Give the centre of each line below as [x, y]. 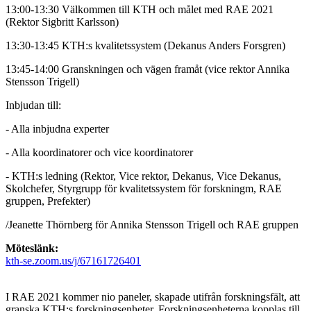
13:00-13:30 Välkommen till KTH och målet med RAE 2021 [140, 9]
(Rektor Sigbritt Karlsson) [62, 22]
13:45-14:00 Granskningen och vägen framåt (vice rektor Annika [148, 69]
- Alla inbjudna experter [57, 128]
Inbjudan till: [35, 105]
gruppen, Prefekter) [48, 201]
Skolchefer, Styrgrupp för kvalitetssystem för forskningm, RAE [144, 188]
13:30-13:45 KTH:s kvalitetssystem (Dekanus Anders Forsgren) [145, 45]
